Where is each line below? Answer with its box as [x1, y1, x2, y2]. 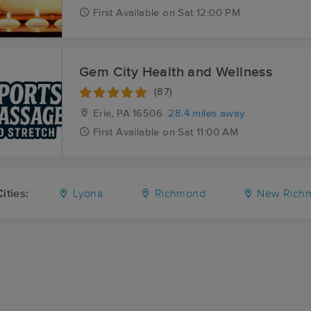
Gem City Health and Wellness [79, 65, 273, 79]
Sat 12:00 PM [178, 8, 241, 18]
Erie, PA [90, 108, 131, 119]
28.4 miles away [168, 108, 245, 119]
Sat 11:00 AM [178, 127, 239, 137]
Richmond [151, 188, 205, 199]
